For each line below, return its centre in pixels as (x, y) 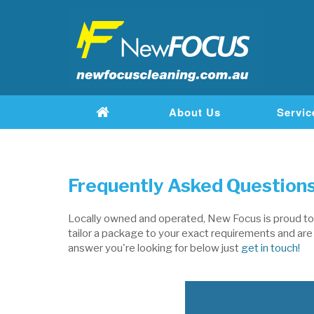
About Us (195, 112)
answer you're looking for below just (155, 248)
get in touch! (272, 248)
